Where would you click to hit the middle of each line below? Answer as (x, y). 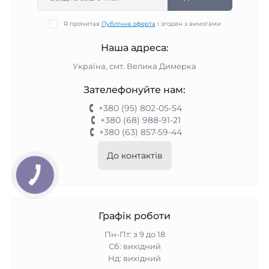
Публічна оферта (128, 24)
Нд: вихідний (134, 258)
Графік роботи (134, 216)
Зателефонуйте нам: (134, 90)
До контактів (134, 156)
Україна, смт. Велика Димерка (134, 66)
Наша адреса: (134, 48)
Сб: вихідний (134, 246)
